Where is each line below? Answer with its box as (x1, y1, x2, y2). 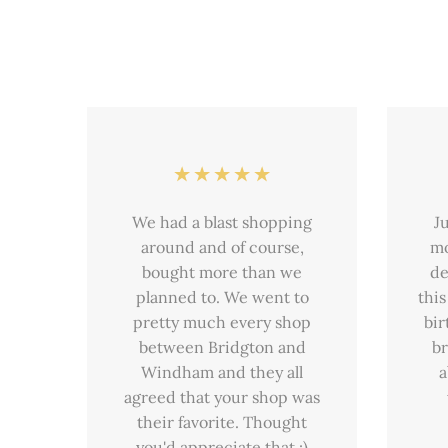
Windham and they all (141, 362, 303, 383)
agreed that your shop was (124, 387, 320, 408)
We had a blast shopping (132, 212, 312, 233)
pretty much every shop (133, 312, 311, 333)
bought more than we (142, 262, 302, 283)
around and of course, (140, 237, 304, 258)
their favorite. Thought (137, 412, 307, 433)
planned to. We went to (135, 287, 309, 308)
